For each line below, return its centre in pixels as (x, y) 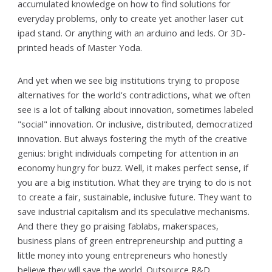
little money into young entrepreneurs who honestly (123, 255)
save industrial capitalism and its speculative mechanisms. (134, 211)
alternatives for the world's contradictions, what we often (134, 94)
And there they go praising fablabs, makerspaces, (118, 226)
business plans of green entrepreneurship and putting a (131, 240)
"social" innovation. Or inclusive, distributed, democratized (135, 124)
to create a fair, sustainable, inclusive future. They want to (135, 196)
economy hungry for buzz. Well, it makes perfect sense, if (133, 167)
